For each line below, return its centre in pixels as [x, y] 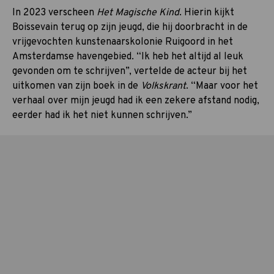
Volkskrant [163, 86]
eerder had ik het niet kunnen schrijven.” [102, 115]
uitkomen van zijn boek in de [76, 86]
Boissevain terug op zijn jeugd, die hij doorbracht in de [130, 27]
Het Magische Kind [138, 13]
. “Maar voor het [222, 86]
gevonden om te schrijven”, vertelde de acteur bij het [130, 71]
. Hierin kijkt [207, 13]
